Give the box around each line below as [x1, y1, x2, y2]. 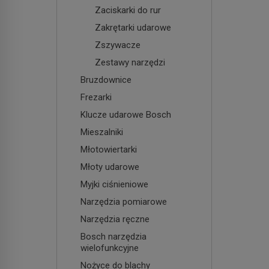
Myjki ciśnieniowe [80, 178, 148, 190]
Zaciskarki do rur [95, 4, 161, 16]
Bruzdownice [80, 74, 131, 85]
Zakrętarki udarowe [95, 22, 171, 33]
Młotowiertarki [80, 144, 137, 155]
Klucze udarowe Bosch [80, 109, 171, 120]
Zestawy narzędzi [95, 56, 165, 68]
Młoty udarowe [80, 161, 139, 172]
